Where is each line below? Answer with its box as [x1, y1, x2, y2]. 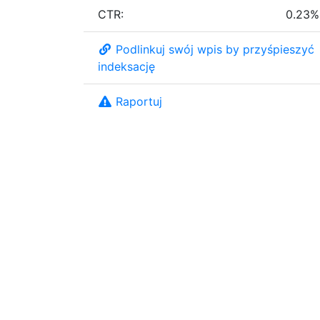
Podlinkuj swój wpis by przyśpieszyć [116, 41, 314, 56]
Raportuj [116, 94, 162, 109]
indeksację [98, 59, 155, 74]
